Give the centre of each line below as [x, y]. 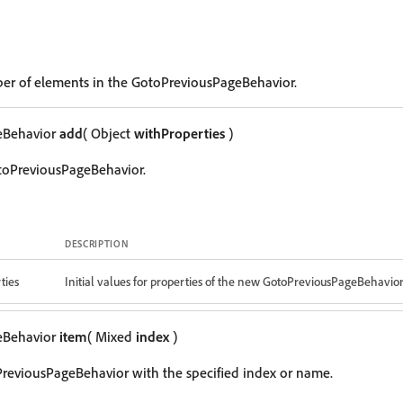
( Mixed [112, 336]
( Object [108, 133]
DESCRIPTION [97, 244]
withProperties [179, 133]
